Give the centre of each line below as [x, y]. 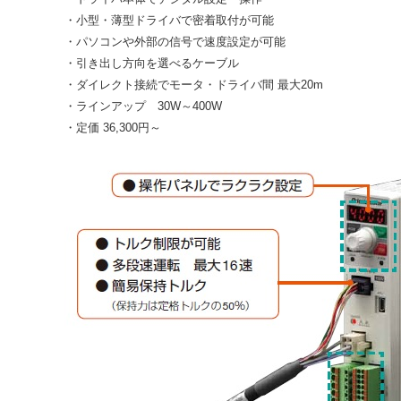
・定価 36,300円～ [113, 128]
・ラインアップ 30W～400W [143, 106]
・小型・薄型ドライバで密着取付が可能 [169, 20]
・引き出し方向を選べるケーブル [152, 63]
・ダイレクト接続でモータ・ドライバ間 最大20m [194, 85]
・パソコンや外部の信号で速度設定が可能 [175, 42]
